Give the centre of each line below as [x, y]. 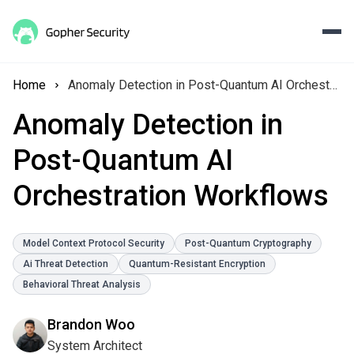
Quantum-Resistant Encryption [197, 264]
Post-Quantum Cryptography [248, 243]
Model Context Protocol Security [94, 243]
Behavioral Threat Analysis [82, 284]
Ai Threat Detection [66, 264]
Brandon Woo [91, 324]
